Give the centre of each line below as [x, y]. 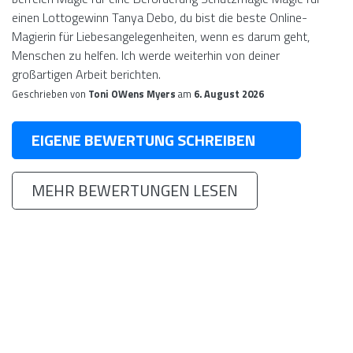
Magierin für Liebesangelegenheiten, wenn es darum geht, [161, 36]
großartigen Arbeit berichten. [86, 74]
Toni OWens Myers [132, 94]
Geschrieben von [50, 94]
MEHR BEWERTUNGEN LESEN [135, 190]
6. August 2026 [229, 94]
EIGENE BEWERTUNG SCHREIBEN [143, 140]
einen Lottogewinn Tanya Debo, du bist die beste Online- [160, 17]
